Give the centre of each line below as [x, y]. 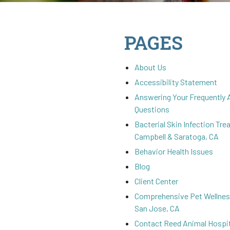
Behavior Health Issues [174, 151]
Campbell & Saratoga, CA [177, 136]
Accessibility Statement [176, 82]
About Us [150, 67]
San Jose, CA [157, 208]
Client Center [156, 181]
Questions [152, 109]
